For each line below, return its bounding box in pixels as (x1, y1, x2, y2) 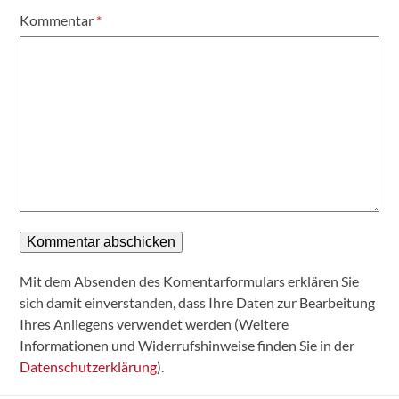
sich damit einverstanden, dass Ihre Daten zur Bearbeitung (20, 294, 376, 312)
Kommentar (20, 12, 97, 29)
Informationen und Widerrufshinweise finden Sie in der (20, 337, 355, 354)
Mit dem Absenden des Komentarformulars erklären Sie (20, 273, 360, 290)
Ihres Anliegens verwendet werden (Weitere (20, 315, 289, 333)
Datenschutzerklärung (20, 358, 158, 376)
